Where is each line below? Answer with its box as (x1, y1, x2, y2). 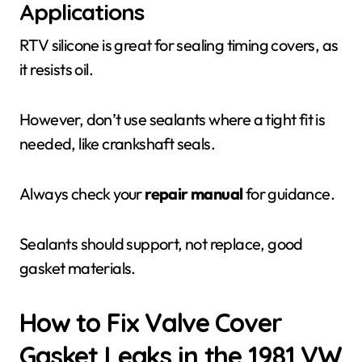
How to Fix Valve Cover (19, 306, 282, 339)
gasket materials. (19, 258, 136, 278)
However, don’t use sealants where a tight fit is (19, 109, 326, 129)
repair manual (145, 183, 243, 204)
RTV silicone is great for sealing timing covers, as (19, 35, 339, 55)
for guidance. (242, 183, 335, 204)
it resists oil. (19, 59, 94, 79)
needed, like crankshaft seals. (19, 133, 215, 154)
